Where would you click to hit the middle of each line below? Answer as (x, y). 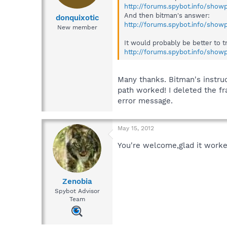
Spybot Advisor (77, 191)
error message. (145, 101)
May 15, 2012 (136, 128)
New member (77, 27)
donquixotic (77, 17)
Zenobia (77, 182)
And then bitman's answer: (167, 16)
